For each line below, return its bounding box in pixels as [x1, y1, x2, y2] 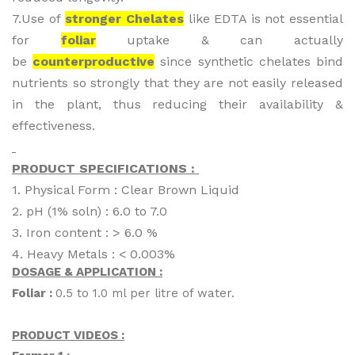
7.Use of [12, 11, 66, 27]
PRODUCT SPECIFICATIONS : [12, 161, 199, 177]
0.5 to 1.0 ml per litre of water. [55, 285, 235, 300]
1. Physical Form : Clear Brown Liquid [12, 182, 239, 198]
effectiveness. [12, 118, 95, 134]
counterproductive [32, 54, 155, 70]
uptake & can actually [95, 32, 344, 48]
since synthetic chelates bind [155, 54, 344, 70]
